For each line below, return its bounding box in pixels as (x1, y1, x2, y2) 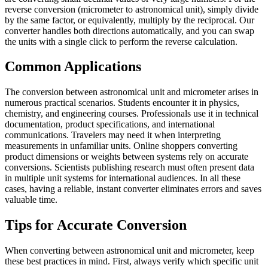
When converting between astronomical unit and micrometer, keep (5, 245, 254, 256)
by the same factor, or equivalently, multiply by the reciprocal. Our (5, 14, 254, 25)
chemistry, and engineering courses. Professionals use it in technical (5, 108, 258, 119)
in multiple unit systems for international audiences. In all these (5, 173, 240, 184)
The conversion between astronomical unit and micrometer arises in (5, 87, 258, 98)
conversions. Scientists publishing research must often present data (5, 162, 254, 173)
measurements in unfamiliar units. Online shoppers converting (5, 141, 237, 151)
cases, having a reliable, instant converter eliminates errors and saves (5, 184, 261, 194)
